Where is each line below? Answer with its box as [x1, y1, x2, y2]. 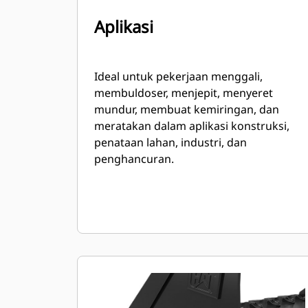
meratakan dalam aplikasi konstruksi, [94, 118, 289, 133]
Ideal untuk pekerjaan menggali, [94, 69, 263, 84]
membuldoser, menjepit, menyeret [94, 85, 273, 100]
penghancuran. [94, 151, 174, 166]
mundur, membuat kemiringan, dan [94, 102, 279, 117]
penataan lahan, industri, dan [94, 135, 247, 150]
